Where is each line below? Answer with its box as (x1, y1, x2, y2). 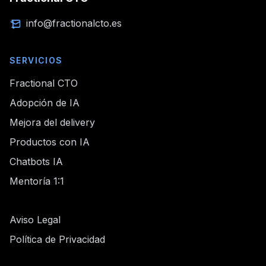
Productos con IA (9, 136, 90, 148)
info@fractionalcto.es (26, 17, 122, 29)
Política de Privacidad (9, 233, 105, 245)
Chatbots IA (9, 156, 63, 167)
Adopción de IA (9, 97, 80, 109)
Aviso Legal (9, 214, 61, 226)
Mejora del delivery (9, 116, 95, 128)
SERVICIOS (9, 55, 63, 65)
